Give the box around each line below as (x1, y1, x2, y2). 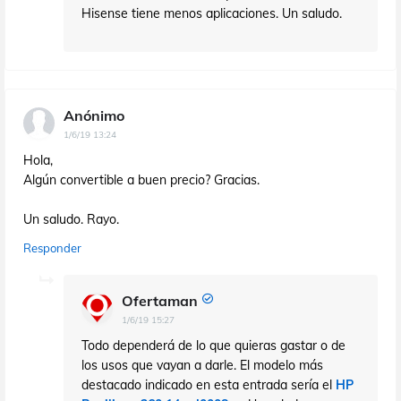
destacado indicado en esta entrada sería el (81, 376, 336, 393)
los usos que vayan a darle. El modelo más (81, 356, 323, 373)
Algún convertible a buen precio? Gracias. (23, 171, 260, 188)
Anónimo (64, 106, 124, 124)
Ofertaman (122, 291, 198, 310)
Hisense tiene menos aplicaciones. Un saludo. (81, 4, 342, 21)
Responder (23, 240, 81, 255)
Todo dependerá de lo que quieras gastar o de (81, 337, 346, 354)
